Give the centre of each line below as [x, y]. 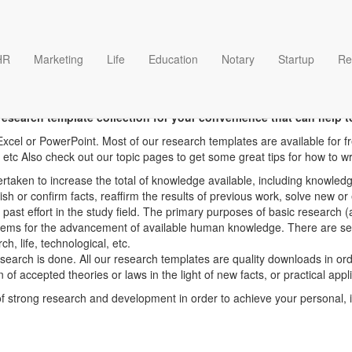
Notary [238, 59]
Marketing [59, 59]
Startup [296, 59]
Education [173, 59]
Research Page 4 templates [176, 86]
